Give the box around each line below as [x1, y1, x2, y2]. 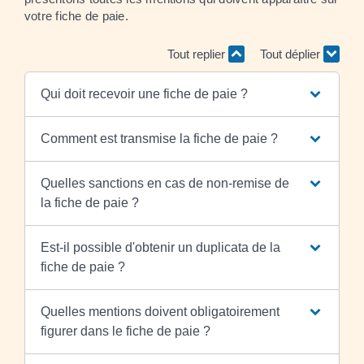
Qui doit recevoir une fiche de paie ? [40, 86, 248, 101]
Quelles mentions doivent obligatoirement [40, 304, 279, 318]
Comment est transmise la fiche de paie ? [40, 131, 278, 145]
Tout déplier [260, 47, 323, 61]
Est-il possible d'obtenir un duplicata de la [40, 240, 280, 254]
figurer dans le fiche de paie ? [40, 323, 210, 338]
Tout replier [167, 47, 228, 61]
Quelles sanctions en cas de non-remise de [40, 175, 289, 190]
